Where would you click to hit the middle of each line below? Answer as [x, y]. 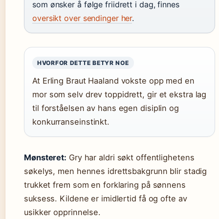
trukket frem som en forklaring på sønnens [105, 185]
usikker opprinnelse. [62, 212]
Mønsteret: [45, 157]
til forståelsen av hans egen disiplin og [106, 108]
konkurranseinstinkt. [71, 122]
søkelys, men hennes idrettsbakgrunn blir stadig [116, 171]
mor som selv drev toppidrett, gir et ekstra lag [120, 94]
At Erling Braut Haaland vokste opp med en [113, 81]
